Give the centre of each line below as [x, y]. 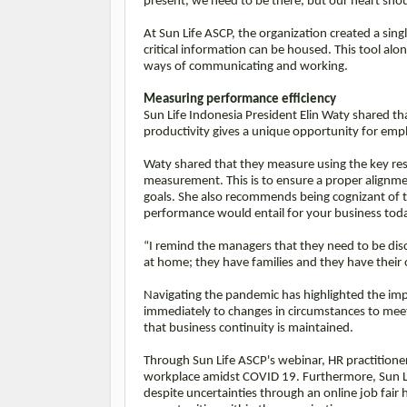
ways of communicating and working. [246, 66]
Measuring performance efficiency [241, 99]
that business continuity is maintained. [250, 328]
